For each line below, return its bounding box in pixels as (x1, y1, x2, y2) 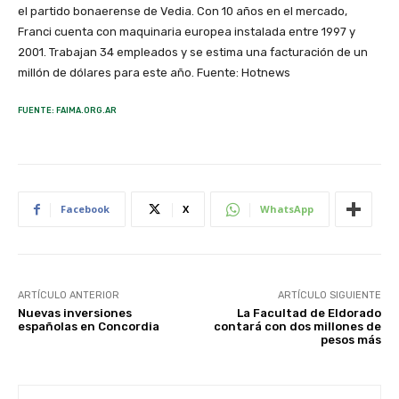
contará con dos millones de (213, 320, 381, 334)
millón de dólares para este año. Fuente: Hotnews (18, 66, 290, 80)
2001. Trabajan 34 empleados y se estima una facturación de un (18, 45, 368, 60)
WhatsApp (260, 202, 313, 216)
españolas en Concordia (18, 320, 159, 334)
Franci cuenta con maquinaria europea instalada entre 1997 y (18, 25, 355, 39)
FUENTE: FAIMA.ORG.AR (18, 106, 117, 116)
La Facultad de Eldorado (236, 306, 381, 321)
